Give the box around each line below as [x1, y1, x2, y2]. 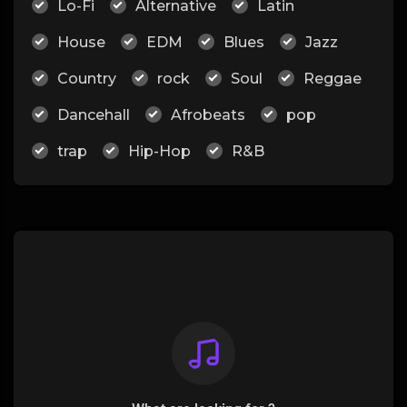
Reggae [303, 70, 362, 87]
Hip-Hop [128, 143, 191, 160]
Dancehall [57, 106, 130, 124]
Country [57, 70, 116, 87]
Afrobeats [171, 106, 245, 124]
